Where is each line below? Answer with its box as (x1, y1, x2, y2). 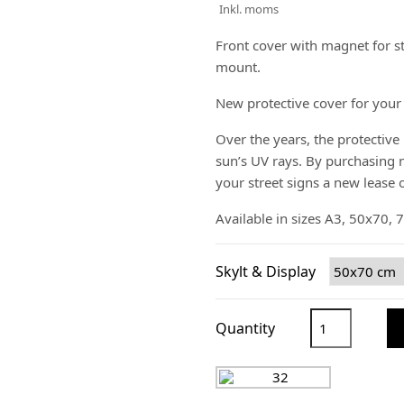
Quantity (216, 318, 275, 338)
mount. (216, 58, 264, 76)
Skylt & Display (216, 262, 316, 281)
